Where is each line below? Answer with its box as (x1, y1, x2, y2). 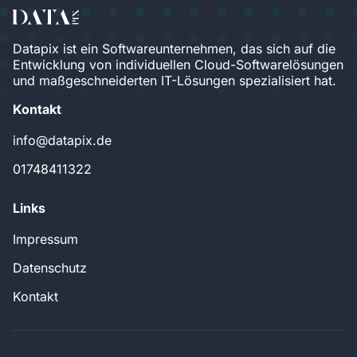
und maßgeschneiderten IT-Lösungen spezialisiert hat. (13, 73, 336, 89)
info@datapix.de (13, 132, 112, 149)
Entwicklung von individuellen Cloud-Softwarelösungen (13, 57, 343, 73)
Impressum (13, 231, 78, 248)
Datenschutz (13, 260, 87, 277)
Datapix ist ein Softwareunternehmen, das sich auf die (13, 41, 335, 57)
